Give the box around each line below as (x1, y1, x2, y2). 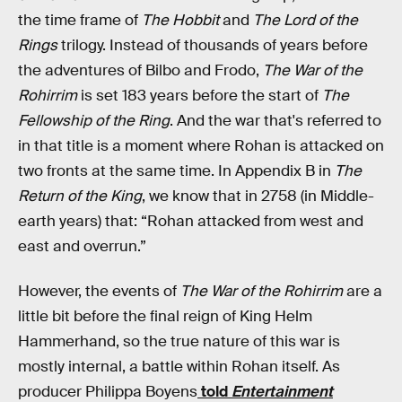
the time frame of (18, 11, 142, 31)
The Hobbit (142, 11, 219, 31)
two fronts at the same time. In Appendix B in (18, 162, 335, 181)
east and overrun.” (18, 237, 146, 257)
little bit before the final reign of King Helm (18, 306, 312, 326)
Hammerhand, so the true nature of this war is (18, 331, 340, 351)
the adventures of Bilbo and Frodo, (18, 61, 263, 81)
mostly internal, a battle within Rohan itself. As (18, 356, 340, 376)
